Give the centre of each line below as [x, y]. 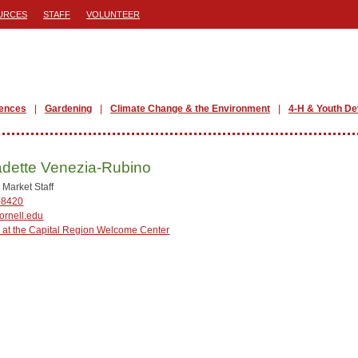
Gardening [68, 109]
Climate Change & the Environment [190, 109]
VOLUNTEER [113, 14]
